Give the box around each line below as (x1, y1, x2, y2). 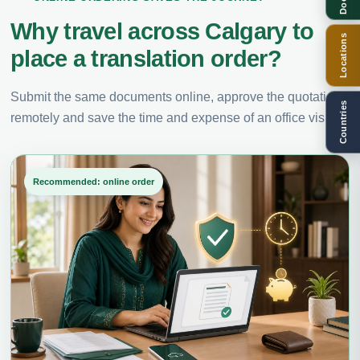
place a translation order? (10, 46, 281, 72)
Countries (338, 100, 348, 144)
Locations (338, 32, 348, 78)
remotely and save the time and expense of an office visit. (10, 111, 334, 125)
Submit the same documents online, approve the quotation (10, 90, 341, 104)
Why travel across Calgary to (10, 18, 314, 44)
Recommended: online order (33, 177, 154, 186)
